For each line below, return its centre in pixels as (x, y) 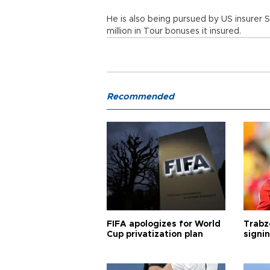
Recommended (140, 97)
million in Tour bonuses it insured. (174, 31)
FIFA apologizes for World (164, 224)
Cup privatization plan (155, 234)
